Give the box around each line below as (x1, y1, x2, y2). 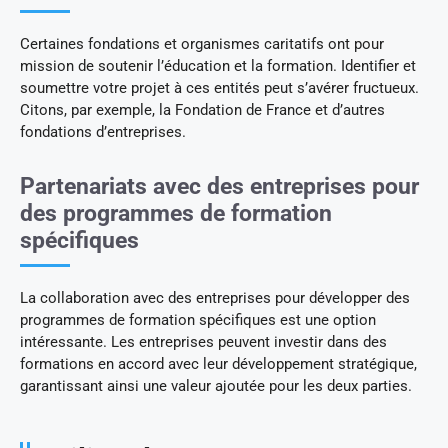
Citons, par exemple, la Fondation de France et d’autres (20, 101, 385, 120)
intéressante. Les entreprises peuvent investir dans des (20, 333, 387, 352)
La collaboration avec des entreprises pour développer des (20, 289, 410, 308)
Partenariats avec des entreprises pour (20, 173, 419, 201)
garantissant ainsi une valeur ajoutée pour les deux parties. (20, 377, 412, 396)
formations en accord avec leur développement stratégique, (20, 355, 417, 374)
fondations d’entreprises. (20, 123, 186, 142)
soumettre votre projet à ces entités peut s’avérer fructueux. (20, 79, 419, 98)
